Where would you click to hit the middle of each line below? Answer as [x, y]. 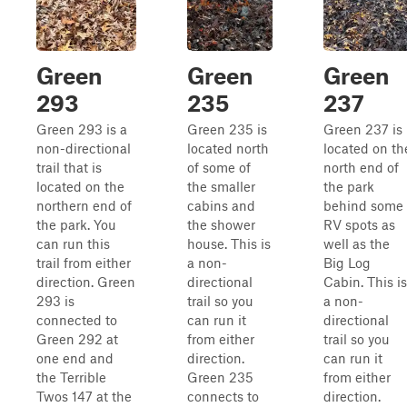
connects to [223, 396]
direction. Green [86, 282]
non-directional [84, 148]
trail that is [69, 167]
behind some [363, 205]
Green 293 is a [82, 129]
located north [228, 148]
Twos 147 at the [84, 396]
